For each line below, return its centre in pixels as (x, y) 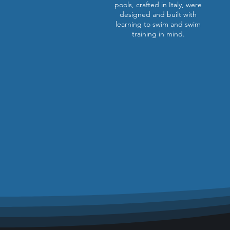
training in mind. (158, 34)
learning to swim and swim (158, 24)
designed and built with (158, 14)
